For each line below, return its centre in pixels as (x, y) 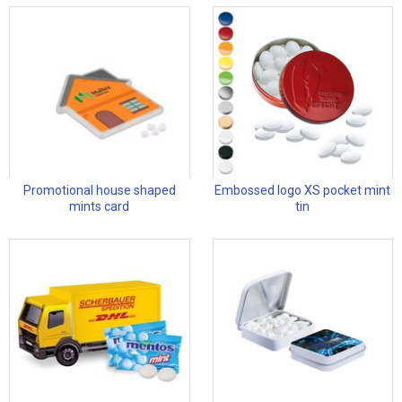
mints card (100, 207)
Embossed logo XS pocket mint (303, 191)
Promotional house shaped (99, 191)
